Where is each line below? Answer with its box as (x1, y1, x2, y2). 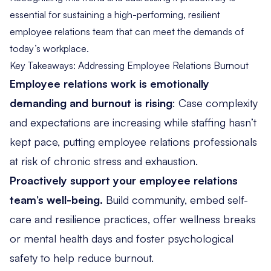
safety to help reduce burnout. (10, 251, 154, 265)
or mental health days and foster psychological (10, 232, 233, 246)
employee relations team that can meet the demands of (10, 25, 244, 38)
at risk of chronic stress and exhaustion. (10, 154, 198, 168)
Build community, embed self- (103, 193, 248, 207)
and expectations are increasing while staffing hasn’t (10, 116, 256, 129)
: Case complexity (172, 96, 258, 110)
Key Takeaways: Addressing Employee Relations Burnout (10, 59, 249, 72)
